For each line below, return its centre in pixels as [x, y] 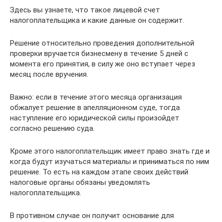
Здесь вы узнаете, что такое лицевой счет [85, 10]
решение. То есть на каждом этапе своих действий [99, 172]
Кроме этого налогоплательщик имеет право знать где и [110, 151]
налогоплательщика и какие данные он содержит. [97, 21]
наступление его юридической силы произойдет [95, 118]
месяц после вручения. [49, 75]
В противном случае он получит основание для [92, 216]
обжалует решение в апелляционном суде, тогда [95, 108]
